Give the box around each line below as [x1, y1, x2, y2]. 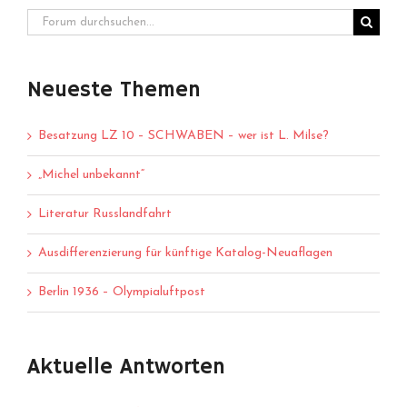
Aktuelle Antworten [27, 352, 225, 381]
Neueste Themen [27, 75, 201, 104]
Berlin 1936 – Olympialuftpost [38, 284, 205, 299]
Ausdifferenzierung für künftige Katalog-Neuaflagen [38, 245, 333, 260]
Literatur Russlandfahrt [38, 206, 172, 221]
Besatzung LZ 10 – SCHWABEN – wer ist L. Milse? [38, 128, 329, 143]
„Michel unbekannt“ [38, 167, 144, 182]
